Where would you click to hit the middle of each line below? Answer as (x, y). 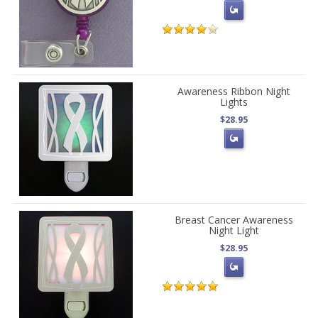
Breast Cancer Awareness (234, 220)
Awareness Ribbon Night (234, 92)
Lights (234, 102)
